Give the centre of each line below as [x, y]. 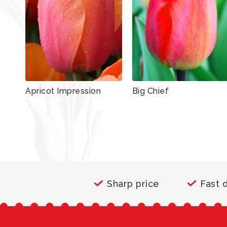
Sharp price [133, 183]
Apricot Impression [63, 91]
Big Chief [150, 91]
